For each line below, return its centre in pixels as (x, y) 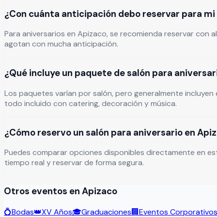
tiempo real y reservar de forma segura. (74, 163)
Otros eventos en (43, 191)
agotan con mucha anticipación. (61, 44)
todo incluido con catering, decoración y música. (91, 103)
